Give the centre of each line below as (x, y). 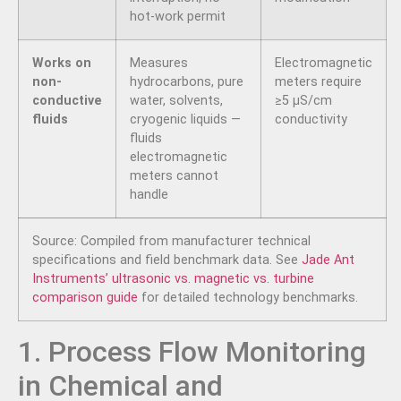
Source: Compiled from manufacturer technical (171, 242)
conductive (67, 101)
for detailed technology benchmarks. (248, 298)
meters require (318, 82)
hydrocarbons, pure (187, 82)
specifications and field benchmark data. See (167, 260)
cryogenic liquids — (185, 120)
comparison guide (85, 298)
